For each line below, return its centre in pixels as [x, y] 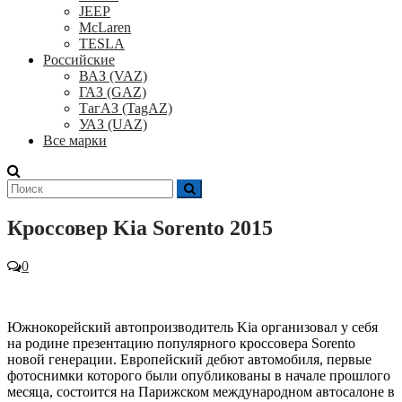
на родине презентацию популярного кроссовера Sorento [181, 343]
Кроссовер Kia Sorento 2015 [140, 227]
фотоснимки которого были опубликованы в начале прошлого [199, 375]
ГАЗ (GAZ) [113, 92]
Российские [79, 60]
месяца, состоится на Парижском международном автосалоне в [201, 391]
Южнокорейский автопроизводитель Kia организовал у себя [192, 327]
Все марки [75, 140]
